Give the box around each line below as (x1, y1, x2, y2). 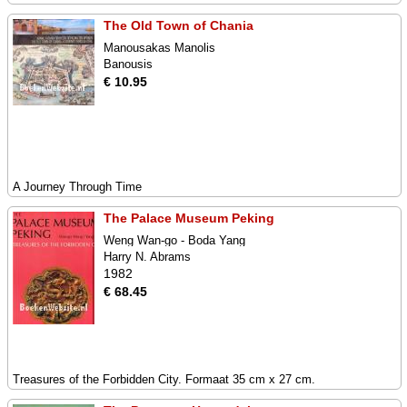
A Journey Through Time (13, 180, 142, 194)
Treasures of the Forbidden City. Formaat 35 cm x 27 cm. (13, 372, 315, 386)
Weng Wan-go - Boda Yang (104, 233, 245, 247)
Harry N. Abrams (104, 250, 191, 263)
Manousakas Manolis (104, 41, 215, 55)
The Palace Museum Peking (104, 211, 274, 225)
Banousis (104, 57, 153, 71)
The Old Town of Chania (104, 18, 253, 33)
